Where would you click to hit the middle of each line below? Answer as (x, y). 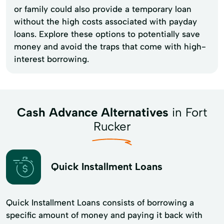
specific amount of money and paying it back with (104, 215)
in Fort (188, 112)
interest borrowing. (51, 59)
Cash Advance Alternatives (93, 112)
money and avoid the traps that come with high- (110, 46)
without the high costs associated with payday (105, 21)
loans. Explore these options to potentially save (107, 34)
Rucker (112, 126)
